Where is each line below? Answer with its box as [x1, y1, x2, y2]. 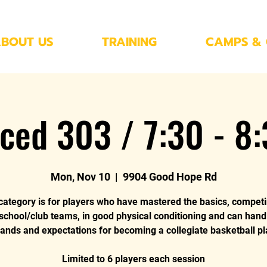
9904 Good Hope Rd [122, 170, 217, 183]
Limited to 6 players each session [62, 253, 205, 265]
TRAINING [102, 33, 157, 51]
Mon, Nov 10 [50, 170, 110, 183]
